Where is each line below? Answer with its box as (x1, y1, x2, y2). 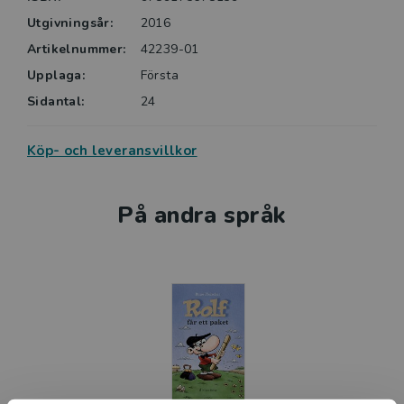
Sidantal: (27, 93, 85, 111)
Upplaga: (27, 67, 86, 85)
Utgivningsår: (27, 14, 114, 32)
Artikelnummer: (27, 41, 126, 59)
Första (140, 67, 179, 85)
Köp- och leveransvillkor (27, 142, 197, 161)
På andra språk (117, 199, 287, 232)
